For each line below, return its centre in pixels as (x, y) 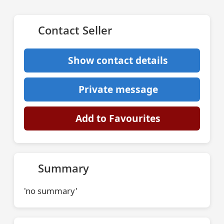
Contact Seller (75, 30)
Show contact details (118, 60)
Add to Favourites (118, 118)
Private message (118, 89)
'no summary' (51, 191)
